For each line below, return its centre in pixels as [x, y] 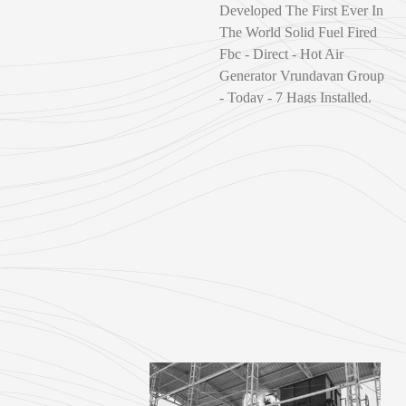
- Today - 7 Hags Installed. [295, 97]
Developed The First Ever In [301, 10]
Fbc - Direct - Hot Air [281, 53]
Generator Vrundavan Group [301, 75]
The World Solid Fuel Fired [298, 32]
